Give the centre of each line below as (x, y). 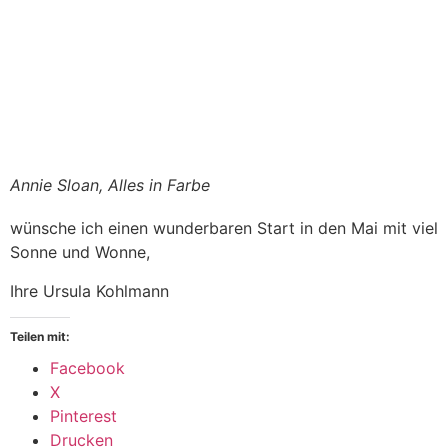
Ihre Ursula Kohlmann (89, 290)
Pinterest (83, 416)
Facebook (87, 368)
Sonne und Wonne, (80, 252)
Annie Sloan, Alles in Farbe (110, 185)
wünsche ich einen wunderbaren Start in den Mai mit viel (224, 228)
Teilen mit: (40, 337)
